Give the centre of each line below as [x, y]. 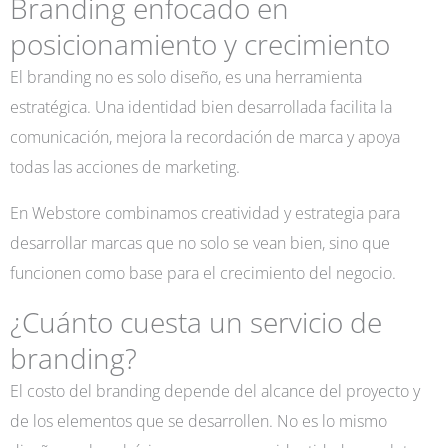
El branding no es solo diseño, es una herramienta [186, 76]
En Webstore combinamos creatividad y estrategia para [205, 213]
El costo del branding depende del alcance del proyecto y [215, 391]
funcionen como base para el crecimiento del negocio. [203, 273]
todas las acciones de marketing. [125, 166]
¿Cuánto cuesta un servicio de [196, 322]
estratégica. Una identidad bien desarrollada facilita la [201, 106]
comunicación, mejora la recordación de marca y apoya [205, 136]
